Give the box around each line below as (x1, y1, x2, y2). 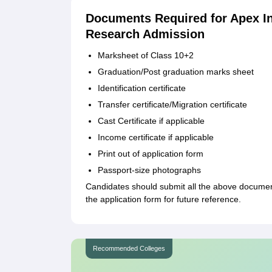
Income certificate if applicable (98, 132, 214, 143)
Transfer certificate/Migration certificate (98, 100, 247, 110)
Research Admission (86, 27, 205, 41)
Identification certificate (98, 83, 186, 93)
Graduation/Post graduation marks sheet (98, 67, 254, 77)
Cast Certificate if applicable (98, 116, 205, 126)
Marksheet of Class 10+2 (98, 50, 194, 61)
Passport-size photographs (98, 165, 201, 175)
